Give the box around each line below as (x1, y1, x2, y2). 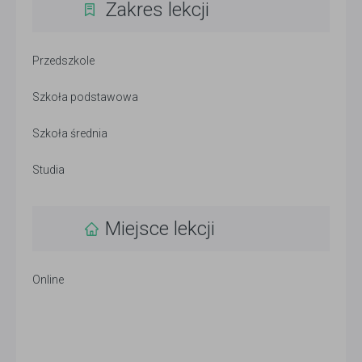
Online (32, 273, 64, 287)
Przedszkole (32, 54, 95, 68)
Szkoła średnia (32, 127, 107, 141)
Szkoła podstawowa (32, 90, 138, 104)
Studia (32, 163, 65, 177)
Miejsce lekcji (105, 217, 215, 241)
